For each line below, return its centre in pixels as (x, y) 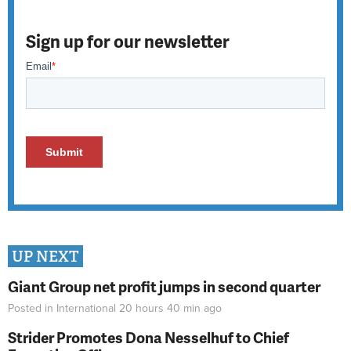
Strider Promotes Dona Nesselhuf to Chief (148, 338)
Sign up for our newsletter (128, 41)
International (86, 309)
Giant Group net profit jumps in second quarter (164, 286)
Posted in (32, 309)
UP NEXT (45, 256)
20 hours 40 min (160, 309)
